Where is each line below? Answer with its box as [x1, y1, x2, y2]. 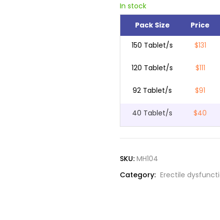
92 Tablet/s [133, 85, 172, 96]
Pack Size [135, 20, 170, 30]
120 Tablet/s [132, 63, 173, 73]
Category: [120, 170, 158, 180]
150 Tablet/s [132, 40, 173, 51]
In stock [120, 1, 146, 11]
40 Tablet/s [132, 108, 172, 118]
